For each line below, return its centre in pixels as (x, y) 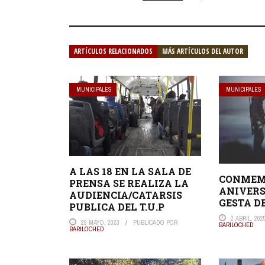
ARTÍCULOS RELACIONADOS (113, 51)
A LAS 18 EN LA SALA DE (130, 171)
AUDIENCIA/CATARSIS (126, 195)
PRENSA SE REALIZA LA (129, 183)
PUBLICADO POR (155, 222)
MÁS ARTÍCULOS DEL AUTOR (203, 51)
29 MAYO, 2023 (100, 222)
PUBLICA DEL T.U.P (117, 206)
